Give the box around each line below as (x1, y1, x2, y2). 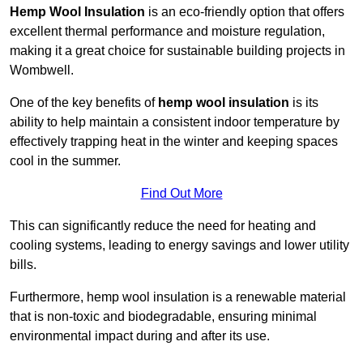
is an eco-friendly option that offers (145, 5, 344, 19)
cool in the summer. (10, 154, 121, 169)
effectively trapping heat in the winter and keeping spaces (10, 135, 338, 149)
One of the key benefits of (10, 96, 158, 110)
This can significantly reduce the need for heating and (10, 219, 316, 233)
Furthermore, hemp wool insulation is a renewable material (10, 290, 346, 305)
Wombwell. (10, 63, 74, 78)
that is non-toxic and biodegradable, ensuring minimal (10, 310, 317, 324)
